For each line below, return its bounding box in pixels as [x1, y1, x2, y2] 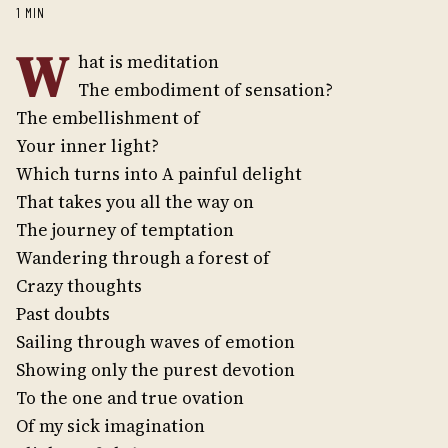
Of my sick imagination [16, 414, 205, 438]
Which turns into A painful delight [16, 162, 302, 186]
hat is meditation [78, 50, 219, 74]
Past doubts [16, 302, 110, 326]
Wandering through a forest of [16, 246, 270, 270]
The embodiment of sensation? [78, 78, 333, 102]
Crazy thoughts [16, 274, 142, 298]
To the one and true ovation [16, 386, 244, 410]
